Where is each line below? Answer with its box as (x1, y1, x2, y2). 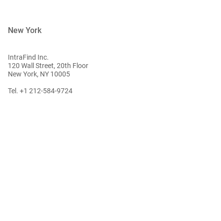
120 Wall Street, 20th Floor (8, 61, 88, 70)
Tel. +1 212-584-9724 (8, 86, 73, 95)
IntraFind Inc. (8, 53, 49, 61)
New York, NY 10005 (8, 70, 70, 78)
